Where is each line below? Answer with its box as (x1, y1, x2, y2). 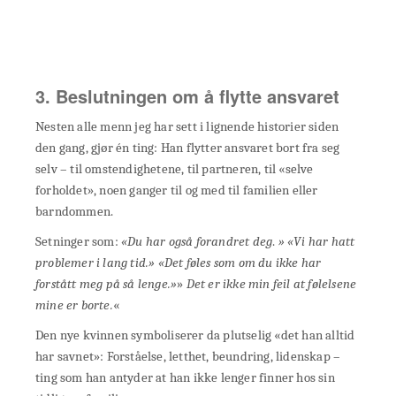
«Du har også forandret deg (121, 233, 273, 249)
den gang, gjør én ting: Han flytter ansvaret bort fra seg (35, 140, 340, 156)
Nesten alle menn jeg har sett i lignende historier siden (35, 118, 339, 134)
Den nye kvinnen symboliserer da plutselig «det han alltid (35, 327, 355, 343)
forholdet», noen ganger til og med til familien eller (35, 182, 318, 198)
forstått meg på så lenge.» (35, 276, 178, 292)
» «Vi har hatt (278, 233, 355, 249)
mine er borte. (35, 297, 113, 313)
